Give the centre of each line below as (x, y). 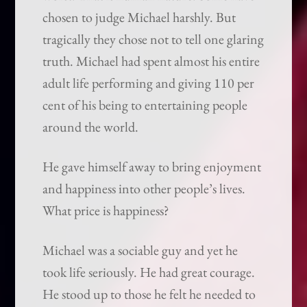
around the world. (91, 127)
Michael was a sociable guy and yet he (140, 250)
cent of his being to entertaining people (145, 105)
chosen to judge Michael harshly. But (139, 17)
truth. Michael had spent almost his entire (151, 61)
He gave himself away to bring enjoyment (152, 167)
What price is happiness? (106, 211)
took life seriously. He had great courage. (149, 272)
